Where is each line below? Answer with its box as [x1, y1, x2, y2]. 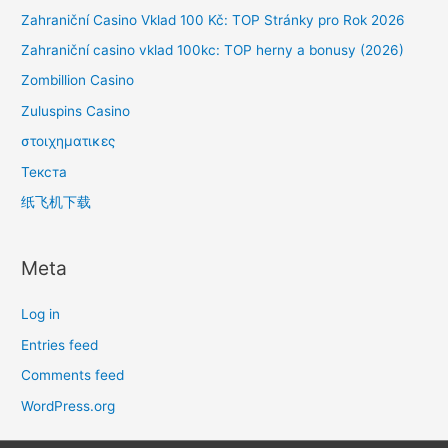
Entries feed [21, 336, 99, 353]
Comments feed [21, 367, 125, 384]
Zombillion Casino [21, 72, 135, 89]
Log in [21, 306, 61, 323]
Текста [21, 163, 68, 180]
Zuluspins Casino [21, 102, 131, 119]
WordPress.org [21, 397, 116, 414]
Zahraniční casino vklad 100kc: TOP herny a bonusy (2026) [21, 42, 405, 59]
